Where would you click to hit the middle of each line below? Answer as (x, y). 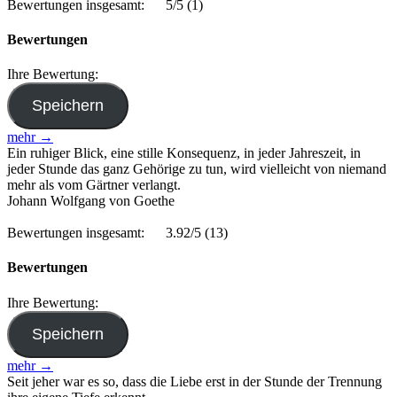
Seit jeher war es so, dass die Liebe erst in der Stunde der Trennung (195, 381)
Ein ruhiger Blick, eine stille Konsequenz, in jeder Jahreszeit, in (184, 153)
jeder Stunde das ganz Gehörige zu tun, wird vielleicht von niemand (197, 169)
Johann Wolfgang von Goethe (91, 201)
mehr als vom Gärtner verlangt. (94, 185)
